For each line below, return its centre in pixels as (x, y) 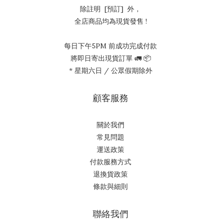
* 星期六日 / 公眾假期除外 (110, 70)
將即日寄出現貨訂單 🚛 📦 (110, 58)
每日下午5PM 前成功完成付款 (110, 46)
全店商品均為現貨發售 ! (110, 21)
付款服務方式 (110, 162)
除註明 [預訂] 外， (110, 9)
